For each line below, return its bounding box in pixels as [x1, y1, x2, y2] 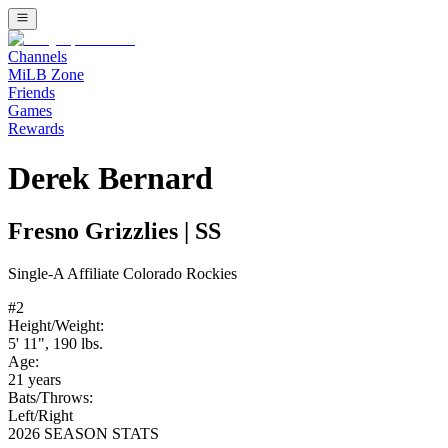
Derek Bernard [8, 159, 213, 196]
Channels [8, 48, 67, 66]
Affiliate [64, 265, 123, 283]
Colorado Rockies [123, 265, 237, 283]
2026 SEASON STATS [8, 425, 159, 443]
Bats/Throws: [8, 389, 93, 407]
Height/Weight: [8, 317, 104, 335]
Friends [8, 84, 55, 102]
